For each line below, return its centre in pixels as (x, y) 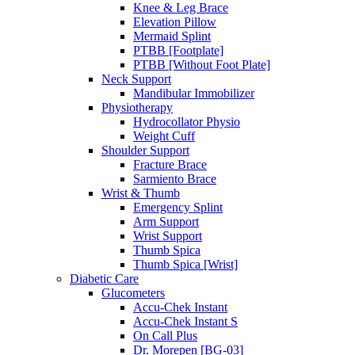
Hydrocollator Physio (187, 121)
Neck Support (136, 78)
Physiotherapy (137, 107)
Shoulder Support (145, 150)
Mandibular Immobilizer (194, 93)
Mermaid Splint (172, 36)
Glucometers (133, 292)
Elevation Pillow (175, 21)
